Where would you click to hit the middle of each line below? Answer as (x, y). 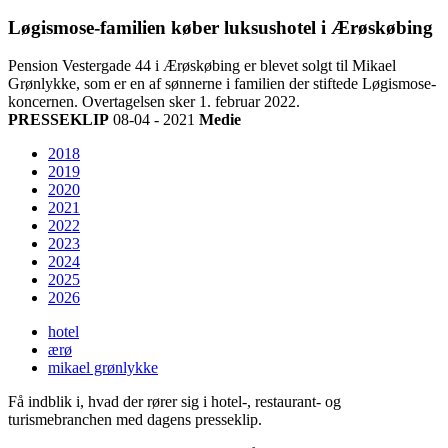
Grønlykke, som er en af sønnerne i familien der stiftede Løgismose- (222, 84)
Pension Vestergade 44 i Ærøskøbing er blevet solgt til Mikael (202, 66)
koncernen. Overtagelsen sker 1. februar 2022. (154, 102)
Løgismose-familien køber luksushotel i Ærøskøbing (220, 27)
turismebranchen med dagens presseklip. (135, 420)
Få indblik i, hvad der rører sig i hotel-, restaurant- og (174, 402)
